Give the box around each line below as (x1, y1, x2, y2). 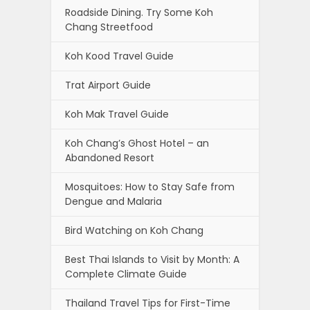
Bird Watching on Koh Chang (65, 223, 203, 237)
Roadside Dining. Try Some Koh (65, 5, 213, 19)
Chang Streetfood (65, 19, 153, 34)
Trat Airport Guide (65, 77, 151, 92)
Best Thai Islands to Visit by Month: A (65, 252, 239, 266)
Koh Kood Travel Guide (65, 48, 174, 63)
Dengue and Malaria (65, 194, 162, 208)
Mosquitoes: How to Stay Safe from (65, 179, 235, 194)
